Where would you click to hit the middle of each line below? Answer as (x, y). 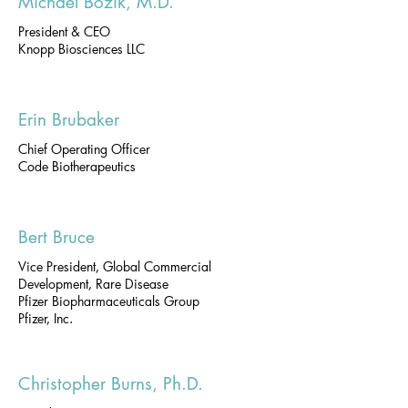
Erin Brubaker (69, 120)
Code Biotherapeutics (77, 166)
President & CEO (64, 31)
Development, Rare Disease (93, 284)
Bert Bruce (56, 237)
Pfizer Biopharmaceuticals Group (109, 301)
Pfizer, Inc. (46, 318)
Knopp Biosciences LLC (82, 49)
